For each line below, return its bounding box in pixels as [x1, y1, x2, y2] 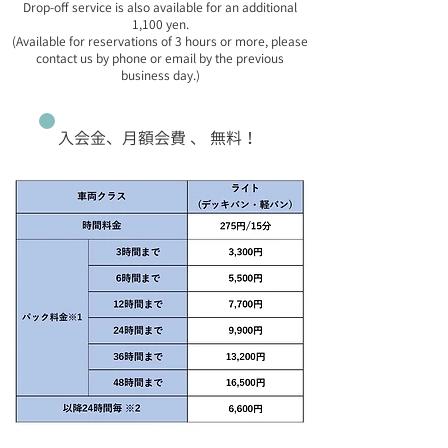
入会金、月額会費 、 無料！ [58, 127, 258, 149]
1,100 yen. [131, 16, 189, 33]
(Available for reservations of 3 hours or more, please [12, 33, 308, 50]
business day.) [120, 67, 200, 84]
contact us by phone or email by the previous [36, 50, 284, 67]
